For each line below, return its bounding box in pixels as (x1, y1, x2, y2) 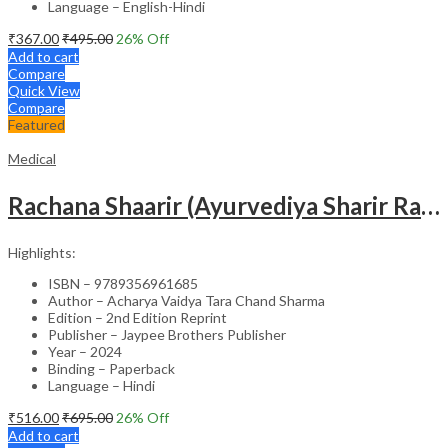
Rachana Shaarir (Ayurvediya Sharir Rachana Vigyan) (421, 190, 440, 220)
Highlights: (8, 243, 76, 261)
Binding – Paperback (48, 359, 175, 377)
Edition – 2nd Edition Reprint (48, 308, 227, 326)
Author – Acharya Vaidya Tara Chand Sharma (48, 291, 325, 309)
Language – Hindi (48, 376, 155, 394)
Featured (8, 115, 65, 133)
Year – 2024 (48, 342, 122, 360)
